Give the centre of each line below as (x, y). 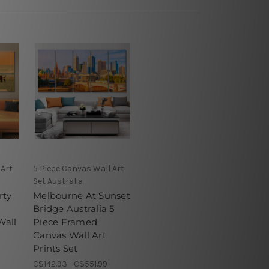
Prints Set (56, 248)
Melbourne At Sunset (82, 195)
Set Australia (58, 181)
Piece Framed (65, 222)
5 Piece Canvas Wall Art (79, 168)
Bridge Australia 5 (74, 208)
